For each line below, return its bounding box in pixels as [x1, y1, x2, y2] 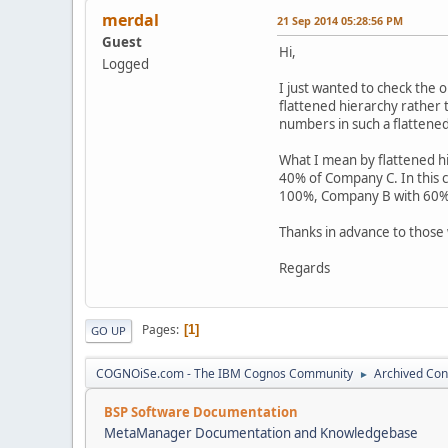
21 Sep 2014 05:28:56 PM [277, 12, 403, 28]
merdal [102, 8, 159, 31]
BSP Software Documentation [104, 402, 298, 421]
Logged [102, 54, 149, 73]
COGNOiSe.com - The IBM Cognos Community [96, 364, 353, 382]
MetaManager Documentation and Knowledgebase [104, 423, 418, 442]
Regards [279, 258, 330, 277]
